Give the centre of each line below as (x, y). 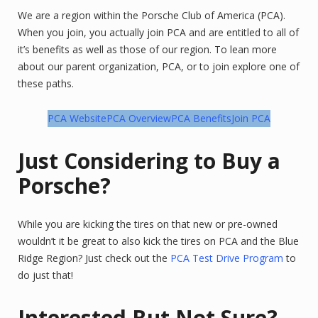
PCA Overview (139, 118)
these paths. (46, 83)
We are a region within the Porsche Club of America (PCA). (152, 15)
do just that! (45, 275)
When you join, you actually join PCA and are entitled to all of (158, 32)
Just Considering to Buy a (149, 161)
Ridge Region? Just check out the (94, 258)
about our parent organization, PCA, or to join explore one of (159, 66)
